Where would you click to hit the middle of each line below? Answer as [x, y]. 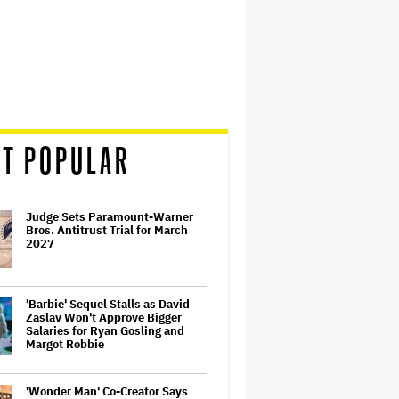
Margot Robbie [65, 344]
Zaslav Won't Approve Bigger [104, 317]
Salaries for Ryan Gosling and [105, 330]
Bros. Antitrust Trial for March [107, 230]
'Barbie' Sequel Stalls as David [108, 304]
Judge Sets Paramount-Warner [110, 216]
